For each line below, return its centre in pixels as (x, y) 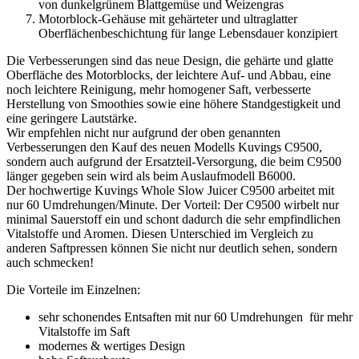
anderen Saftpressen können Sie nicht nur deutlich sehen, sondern (172, 248)
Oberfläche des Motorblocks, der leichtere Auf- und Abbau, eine (169, 75)
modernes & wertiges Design (113, 346)
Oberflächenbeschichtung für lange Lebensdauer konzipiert (188, 34)
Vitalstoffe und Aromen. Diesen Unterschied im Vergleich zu (160, 234)
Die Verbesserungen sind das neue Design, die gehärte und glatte (170, 61)
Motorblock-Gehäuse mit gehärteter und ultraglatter (168, 19)
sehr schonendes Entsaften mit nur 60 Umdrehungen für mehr (196, 317)
